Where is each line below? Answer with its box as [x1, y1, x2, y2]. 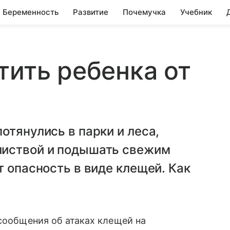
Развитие [73, 7, 108, 17]
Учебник [180, 7, 212, 17]
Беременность [3, 7, 59, 17]
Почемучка [123, 7, 166, 17]
